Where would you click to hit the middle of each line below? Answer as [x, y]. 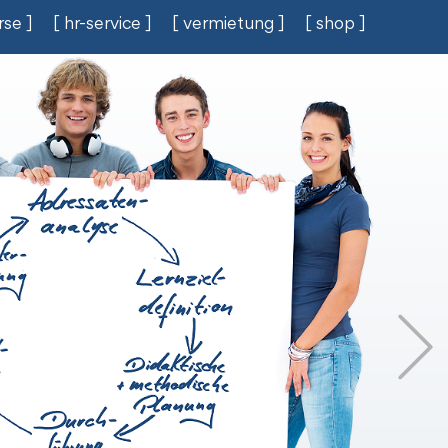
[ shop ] [335, 25]
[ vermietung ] [228, 25]
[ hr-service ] [102, 25]
